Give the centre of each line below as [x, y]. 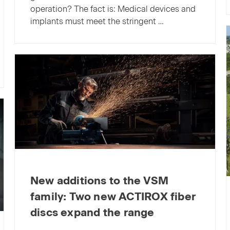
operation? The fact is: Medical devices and [113, 9]
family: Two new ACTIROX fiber [113, 197]
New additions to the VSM [99, 181]
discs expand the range [92, 213]
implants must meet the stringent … [97, 21]
